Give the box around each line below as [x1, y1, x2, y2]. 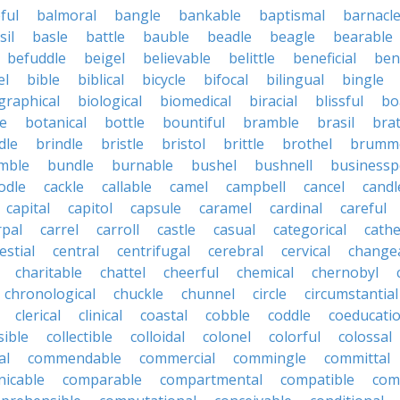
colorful [269, 327, 321, 346]
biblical [78, 70, 124, 89]
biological [78, 91, 142, 111]
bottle [104, 112, 145, 132]
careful [340, 198, 387, 218]
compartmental [160, 370, 262, 389]
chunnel [181, 284, 235, 304]
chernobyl [312, 262, 379, 282]
